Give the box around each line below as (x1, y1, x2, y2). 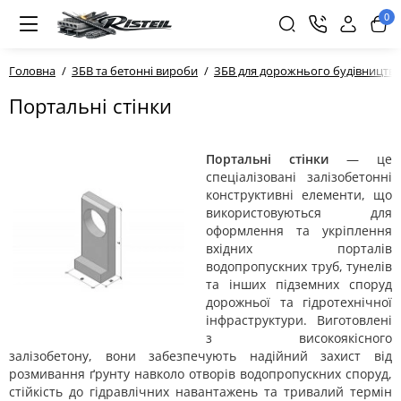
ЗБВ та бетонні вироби (72, 63, 198, 79)
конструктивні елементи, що (206, 186, 392, 203)
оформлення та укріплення (206, 222, 392, 239)
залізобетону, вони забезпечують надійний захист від (9, 347, 392, 364)
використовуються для (206, 204, 392, 221)
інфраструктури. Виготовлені (206, 311, 392, 328)
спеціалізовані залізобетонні (206, 168, 392, 185)
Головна (9, 63, 55, 79)
